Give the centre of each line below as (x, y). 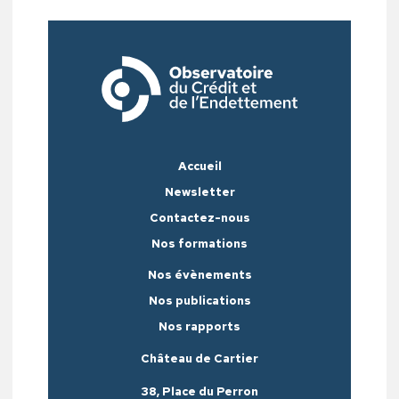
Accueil (199, 166)
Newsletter (199, 191)
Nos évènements (199, 274)
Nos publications (199, 300)
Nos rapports (199, 326)
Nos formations (199, 243)
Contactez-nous (199, 217)
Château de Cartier (199, 358)
